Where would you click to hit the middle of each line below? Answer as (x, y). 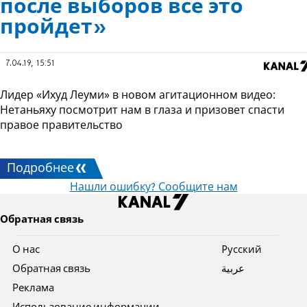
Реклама (34, 289)
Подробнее (41, 169)
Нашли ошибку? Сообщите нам (153, 188)
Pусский (241, 250)
